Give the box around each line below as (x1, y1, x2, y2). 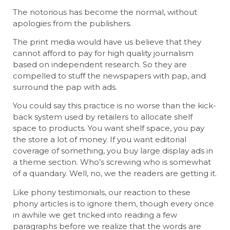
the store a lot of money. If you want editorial (13, 135, 186, 145)
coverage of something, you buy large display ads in (13, 146, 213, 156)
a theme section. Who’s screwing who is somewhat (13, 157, 211, 167)
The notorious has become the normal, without (13, 7, 197, 17)
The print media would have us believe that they (13, 37, 201, 47)
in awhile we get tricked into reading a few (13, 209, 177, 220)
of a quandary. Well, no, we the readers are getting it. (13, 168, 217, 179)
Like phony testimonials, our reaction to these (13, 187, 190, 197)
